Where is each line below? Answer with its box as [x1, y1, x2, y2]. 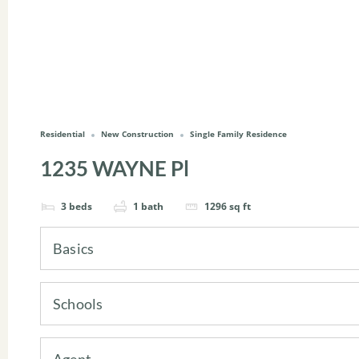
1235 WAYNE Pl [40, 155, 189, 182]
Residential [40, 128, 85, 140]
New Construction [101, 128, 174, 140]
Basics [53, 239, 95, 257]
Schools [53, 294, 103, 313]
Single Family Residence [190, 128, 287, 140]
